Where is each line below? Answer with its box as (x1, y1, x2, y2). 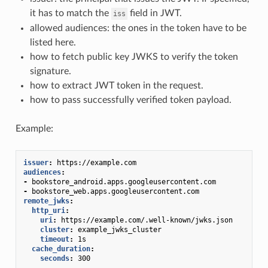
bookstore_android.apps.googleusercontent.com (31, 177, 216, 186)
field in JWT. (127, 8, 182, 18)
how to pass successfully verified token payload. (29, 95, 232, 105)
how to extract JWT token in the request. (29, 80, 203, 90)
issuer (23, 158, 48, 167)
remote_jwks (23, 196, 69, 205)
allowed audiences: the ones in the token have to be (29, 23, 246, 33)
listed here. (29, 37, 76, 47)
